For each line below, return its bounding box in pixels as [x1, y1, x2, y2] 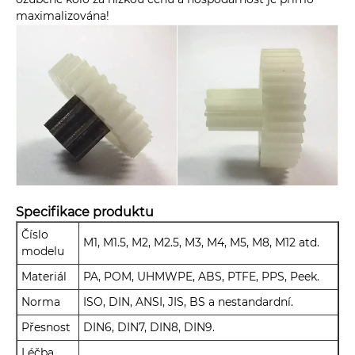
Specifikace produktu [16, 204, 154, 220]
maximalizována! [16, 9, 109, 24]
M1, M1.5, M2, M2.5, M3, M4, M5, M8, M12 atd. [83, 235, 319, 250]
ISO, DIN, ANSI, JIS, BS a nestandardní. [83, 295, 293, 310]
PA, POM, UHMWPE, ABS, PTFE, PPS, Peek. [83, 269, 319, 284]
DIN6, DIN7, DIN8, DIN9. [83, 320, 215, 335]
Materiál [21, 269, 67, 284]
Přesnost [21, 320, 71, 335]
